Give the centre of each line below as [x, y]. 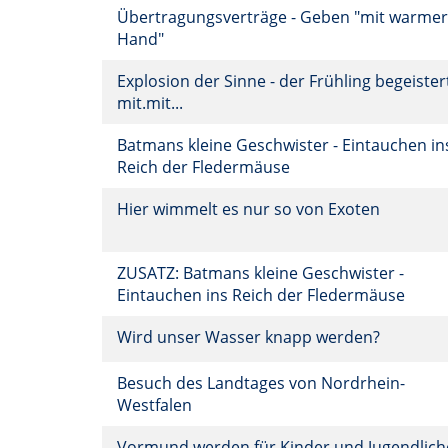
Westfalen [156, 405]
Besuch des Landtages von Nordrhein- [261, 383]
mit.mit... [152, 103]
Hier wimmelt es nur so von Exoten [250, 209]
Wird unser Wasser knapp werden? [250, 337]
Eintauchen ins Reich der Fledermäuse [263, 295]
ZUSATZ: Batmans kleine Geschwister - [260, 273]
